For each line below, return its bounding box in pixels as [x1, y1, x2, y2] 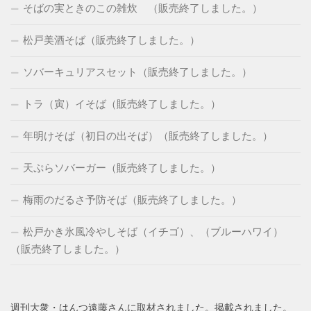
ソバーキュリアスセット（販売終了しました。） [23, 65, 252, 78]
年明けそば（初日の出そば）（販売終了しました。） [23, 129, 273, 142]
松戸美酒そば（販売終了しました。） [23, 33, 200, 47]
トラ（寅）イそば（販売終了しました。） [23, 97, 221, 110]
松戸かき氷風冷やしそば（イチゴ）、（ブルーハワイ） [23, 225, 283, 238]
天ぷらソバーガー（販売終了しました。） [23, 161, 221, 174]
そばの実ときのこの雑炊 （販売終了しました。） [23, 1, 262, 15]
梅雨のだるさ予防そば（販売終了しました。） [23, 193, 242, 206]
